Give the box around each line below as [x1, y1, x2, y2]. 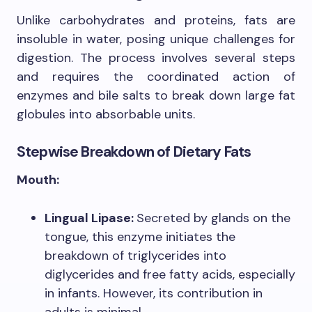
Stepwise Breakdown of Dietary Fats [17, 142, 251, 162]
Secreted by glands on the [136, 210, 290, 227]
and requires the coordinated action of [17, 68, 295, 86]
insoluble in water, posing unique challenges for [17, 31, 295, 48]
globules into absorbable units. [17, 106, 195, 123]
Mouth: [17, 171, 59, 189]
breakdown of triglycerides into [45, 247, 226, 265]
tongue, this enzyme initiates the [45, 228, 235, 246]
